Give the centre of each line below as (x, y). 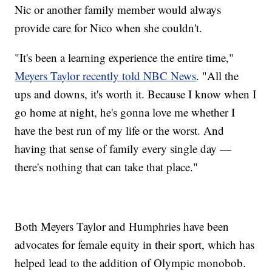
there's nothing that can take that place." (114, 167)
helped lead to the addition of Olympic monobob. (131, 263)
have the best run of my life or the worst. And (120, 131)
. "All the (218, 76)
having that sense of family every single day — (123, 149)
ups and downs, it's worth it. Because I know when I (136, 94)
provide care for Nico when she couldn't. (110, 28)
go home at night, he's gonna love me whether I (125, 112)
